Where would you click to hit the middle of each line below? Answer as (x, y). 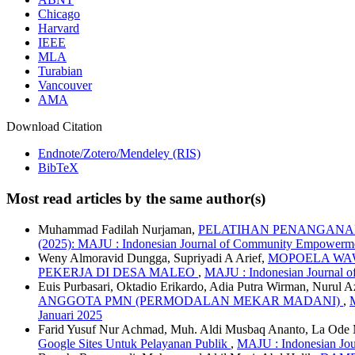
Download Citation (54, 127)
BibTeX (58, 168)
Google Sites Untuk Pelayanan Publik (134, 343)
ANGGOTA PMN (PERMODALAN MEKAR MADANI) (191, 300)
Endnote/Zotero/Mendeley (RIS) (119, 154)
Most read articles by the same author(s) (136, 198)
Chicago (59, 14)
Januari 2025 (70, 315)
